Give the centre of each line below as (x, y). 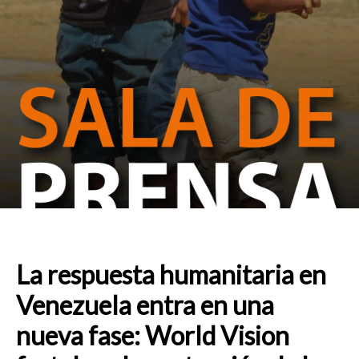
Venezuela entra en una (145, 305)
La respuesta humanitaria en (171, 274)
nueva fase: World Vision (153, 335)
